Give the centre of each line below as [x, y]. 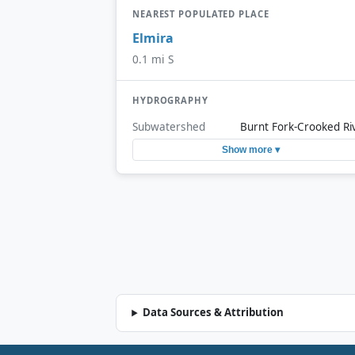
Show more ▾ [250, 150]
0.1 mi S [153, 59]
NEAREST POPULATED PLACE [201, 14]
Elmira [153, 38]
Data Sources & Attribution [214, 313]
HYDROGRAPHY [170, 101]
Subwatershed [169, 126]
